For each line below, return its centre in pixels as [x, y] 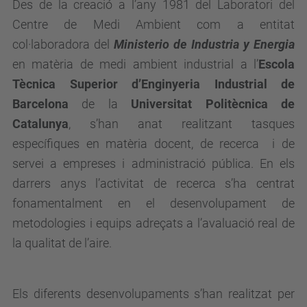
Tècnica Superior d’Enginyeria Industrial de [153, 84]
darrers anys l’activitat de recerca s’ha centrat [153, 183]
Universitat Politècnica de [206, 104]
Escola [277, 64]
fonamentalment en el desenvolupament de [153, 203]
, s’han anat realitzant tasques [182, 124]
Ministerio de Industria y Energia [204, 44]
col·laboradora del [63, 44]
